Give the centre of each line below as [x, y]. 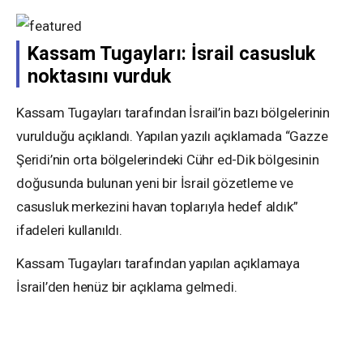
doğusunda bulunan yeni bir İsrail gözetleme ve [155, 184]
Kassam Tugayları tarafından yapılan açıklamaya [158, 264]
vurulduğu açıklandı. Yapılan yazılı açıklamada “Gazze [172, 137]
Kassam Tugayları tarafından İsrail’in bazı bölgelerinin [173, 113]
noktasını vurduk [99, 77]
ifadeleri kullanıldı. [69, 231]
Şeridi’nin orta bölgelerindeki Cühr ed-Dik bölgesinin [168, 160]
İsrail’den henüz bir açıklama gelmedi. [127, 287]
